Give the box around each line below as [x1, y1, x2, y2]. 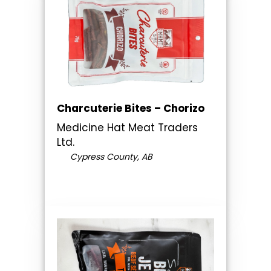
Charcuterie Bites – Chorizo [57, 100, 204, 116]
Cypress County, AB [67, 150, 152, 163]
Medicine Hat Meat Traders [57, 120, 198, 135]
